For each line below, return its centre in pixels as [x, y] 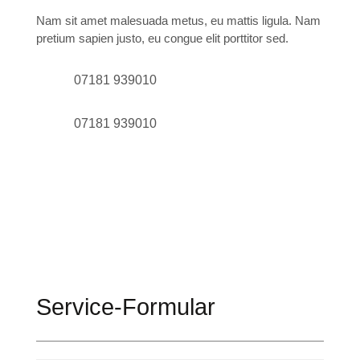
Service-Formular [125, 307]
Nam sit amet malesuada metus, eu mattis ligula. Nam [178, 21]
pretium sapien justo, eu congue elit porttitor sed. [162, 39]
